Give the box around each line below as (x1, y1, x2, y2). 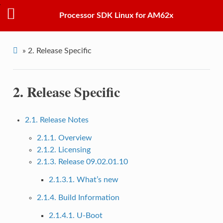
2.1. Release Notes (24, 115, 89, 124)
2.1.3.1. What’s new (48, 175, 118, 184)
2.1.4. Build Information (36, 193, 119, 202)
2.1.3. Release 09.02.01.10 (36, 157, 128, 166)
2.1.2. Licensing (36, 145, 91, 154)
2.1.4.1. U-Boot (48, 211, 103, 220)
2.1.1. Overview (36, 133, 92, 142)
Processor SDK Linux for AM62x (59, 11, 173, 20)
